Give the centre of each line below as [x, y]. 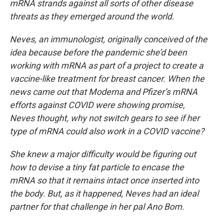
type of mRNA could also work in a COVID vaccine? [107, 131]
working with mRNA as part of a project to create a [107, 65]
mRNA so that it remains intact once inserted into [104, 180]
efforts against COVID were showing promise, [97, 105]
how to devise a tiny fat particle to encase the [97, 167]
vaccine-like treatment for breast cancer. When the [107, 79]
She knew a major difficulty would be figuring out [103, 154]
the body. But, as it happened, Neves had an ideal [104, 193]
